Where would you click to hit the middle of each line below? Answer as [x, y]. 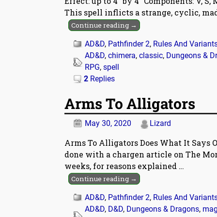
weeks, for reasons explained [122, 166]
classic [151, 55]
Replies [101, 78]
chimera [122, 55]
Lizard [160, 124]
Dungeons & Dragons [163, 209]
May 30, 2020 [108, 124]
